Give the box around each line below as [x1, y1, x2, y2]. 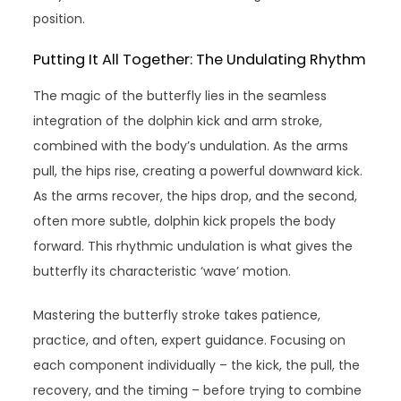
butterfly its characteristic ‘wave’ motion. [33, 262, 292, 281]
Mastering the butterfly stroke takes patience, [33, 306, 321, 325]
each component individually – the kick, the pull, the [33, 356, 361, 375]
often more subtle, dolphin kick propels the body [33, 212, 337, 231]
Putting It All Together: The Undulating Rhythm [33, 49, 367, 71]
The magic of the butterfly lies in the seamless [33, 87, 328, 106]
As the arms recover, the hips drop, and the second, [33, 187, 358, 206]
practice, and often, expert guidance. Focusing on [33, 331, 346, 350]
